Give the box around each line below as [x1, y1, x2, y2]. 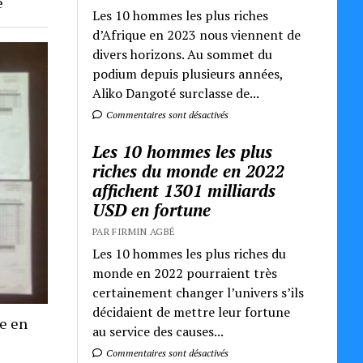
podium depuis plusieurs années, [92, 64, 284, 83]
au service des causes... [92, 322, 224, 340]
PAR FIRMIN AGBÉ [92, 224, 176, 237]
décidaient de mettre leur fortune [92, 302, 291, 321]
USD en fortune [92, 198, 211, 221]
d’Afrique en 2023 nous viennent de [92, 25, 301, 44]
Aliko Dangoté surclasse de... [92, 83, 260, 102]
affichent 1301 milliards [92, 178, 276, 202]
